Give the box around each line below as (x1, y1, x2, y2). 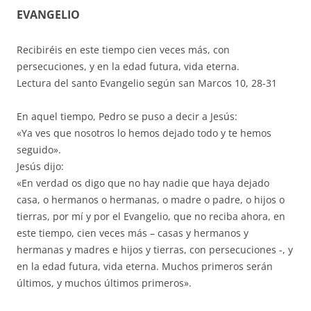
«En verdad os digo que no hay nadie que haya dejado (17, 176, 269, 190)
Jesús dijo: (17, 159, 64, 173)
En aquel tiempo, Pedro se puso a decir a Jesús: (17, 109, 237, 123)
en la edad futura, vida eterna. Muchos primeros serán (17, 259, 273, 273)
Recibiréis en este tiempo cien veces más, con (17, 42, 230, 56)
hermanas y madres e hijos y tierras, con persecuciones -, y (17, 242, 293, 256)
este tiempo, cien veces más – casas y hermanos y (17, 226, 249, 239)
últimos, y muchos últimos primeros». (17, 276, 192, 289)
